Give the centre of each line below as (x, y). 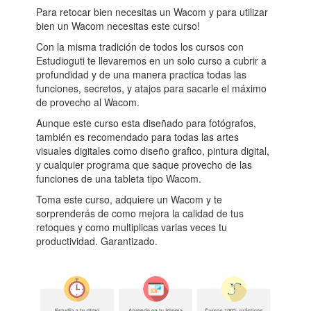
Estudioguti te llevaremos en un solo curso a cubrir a (152, 61)
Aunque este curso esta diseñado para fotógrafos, (146, 123)
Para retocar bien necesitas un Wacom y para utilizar (152, 12)
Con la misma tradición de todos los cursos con (140, 47)
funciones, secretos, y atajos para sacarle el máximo (152, 89)
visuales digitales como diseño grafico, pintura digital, (153, 151)
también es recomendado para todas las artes (138, 137)
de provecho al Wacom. (88, 102)
